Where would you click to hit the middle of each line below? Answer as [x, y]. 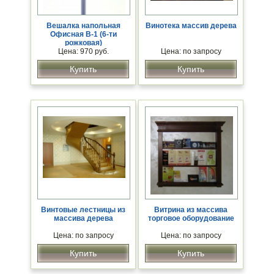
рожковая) [83, 43]
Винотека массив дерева [191, 26]
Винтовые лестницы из [83, 210]
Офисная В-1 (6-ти [83, 35]
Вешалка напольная [83, 26]
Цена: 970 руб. [83, 52]
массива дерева [83, 219]
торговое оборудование [191, 219]
